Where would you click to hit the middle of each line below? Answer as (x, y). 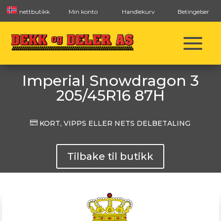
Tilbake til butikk (110, 156)
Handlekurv (138, 12)
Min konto (83, 12)
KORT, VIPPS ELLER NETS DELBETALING (114, 123)
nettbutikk (34, 12)
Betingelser (193, 12)
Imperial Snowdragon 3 (110, 81)
